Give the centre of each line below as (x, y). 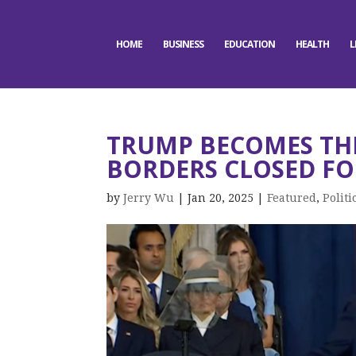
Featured (292, 198)
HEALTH (312, 44)
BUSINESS (183, 44)
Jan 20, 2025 (221, 198)
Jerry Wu (149, 198)
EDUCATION (249, 44)
